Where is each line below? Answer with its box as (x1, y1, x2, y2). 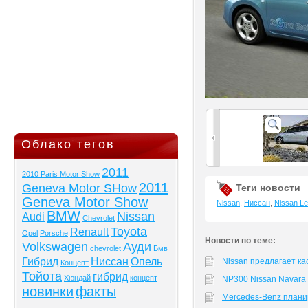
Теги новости (233, 181, 300, 193)
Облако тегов (21, 137, 115, 151)
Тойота (22, 269, 62, 283)
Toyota (111, 225, 147, 239)
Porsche (40, 229, 68, 237)
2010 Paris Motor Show (22, 170, 100, 178)
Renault (70, 226, 109, 238)
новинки (22, 284, 74, 299)
